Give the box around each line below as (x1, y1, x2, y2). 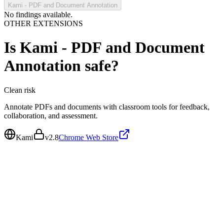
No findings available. (4, 10, 73, 19)
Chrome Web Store (59, 133, 118, 142)
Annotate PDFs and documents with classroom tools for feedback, (4, 102, 210, 111)
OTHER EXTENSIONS (4, 19, 83, 28)
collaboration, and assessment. (4, 111, 98, 120)
